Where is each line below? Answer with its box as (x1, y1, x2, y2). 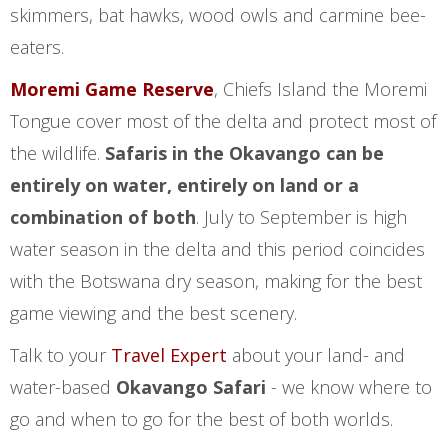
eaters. (10, 35, 64, 59)
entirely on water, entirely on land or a (10, 173, 359, 197)
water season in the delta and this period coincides (10, 237, 425, 261)
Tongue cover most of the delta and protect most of (10, 109, 436, 133)
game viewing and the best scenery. (10, 301, 297, 325)
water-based (10, 375, 116, 399)
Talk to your (10, 343, 111, 367)
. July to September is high (196, 205, 407, 229)
